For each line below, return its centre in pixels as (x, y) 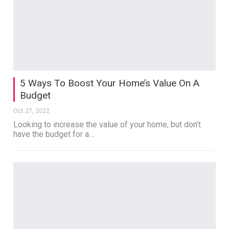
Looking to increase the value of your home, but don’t (107, 125)
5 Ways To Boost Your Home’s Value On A (110, 83)
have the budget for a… (54, 134)
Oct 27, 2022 (32, 111)
